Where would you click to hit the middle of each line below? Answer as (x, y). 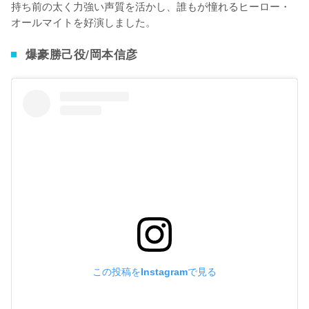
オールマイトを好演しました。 (83, 22)
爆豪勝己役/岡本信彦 (81, 54)
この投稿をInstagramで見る (154, 272)
